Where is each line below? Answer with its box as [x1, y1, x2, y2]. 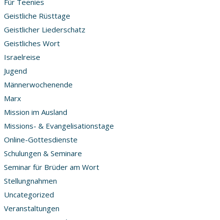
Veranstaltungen [4, 203, 59, 214]
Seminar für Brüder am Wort [4, 162, 99, 172]
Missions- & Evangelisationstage [4, 121, 114, 131]
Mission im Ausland [4, 107, 67, 117]
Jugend [4, 66, 27, 76]
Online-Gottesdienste [4, 135, 78, 145]
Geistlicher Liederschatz [4, 25, 85, 35]
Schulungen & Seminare [4, 148, 82, 159]
